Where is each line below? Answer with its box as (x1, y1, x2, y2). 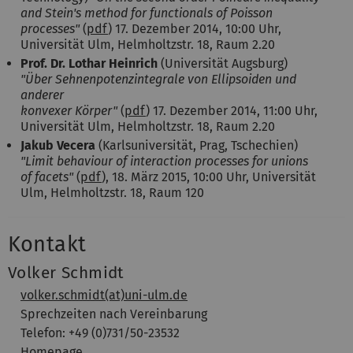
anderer (20, 87, 64, 102)
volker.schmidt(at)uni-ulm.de (20, 287, 188, 303)
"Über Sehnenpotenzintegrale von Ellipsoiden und (20, 71, 296, 87)
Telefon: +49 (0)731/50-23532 (20, 325, 180, 340)
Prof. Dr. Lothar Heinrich (20, 55, 158, 71)
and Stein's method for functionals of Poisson (20, 5, 273, 20)
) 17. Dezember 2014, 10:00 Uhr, (108, 20, 281, 36)
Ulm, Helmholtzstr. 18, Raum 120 (20, 184, 204, 200)
